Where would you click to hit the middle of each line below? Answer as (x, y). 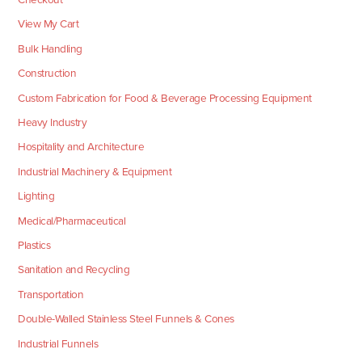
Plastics (34, 245)
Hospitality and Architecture (81, 147)
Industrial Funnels (58, 343)
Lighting (36, 196)
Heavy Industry (53, 122)
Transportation (51, 294)
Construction (47, 74)
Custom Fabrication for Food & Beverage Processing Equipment (165, 98)
